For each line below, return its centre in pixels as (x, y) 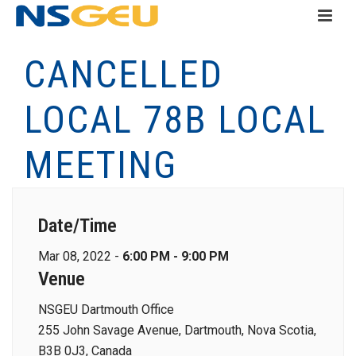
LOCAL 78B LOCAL (175, 120)
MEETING (101, 165)
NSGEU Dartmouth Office (106, 310)
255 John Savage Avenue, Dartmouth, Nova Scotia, (177, 330)
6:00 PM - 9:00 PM (176, 256)
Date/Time (77, 226)
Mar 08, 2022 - (80, 256)
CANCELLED (124, 74)
